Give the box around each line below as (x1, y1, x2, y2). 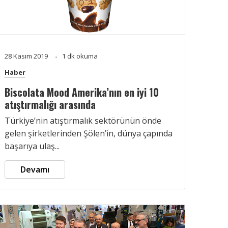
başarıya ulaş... (5, 140, 60, 152)
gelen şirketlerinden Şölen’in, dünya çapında (5, 127, 173, 139)
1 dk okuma (62, 51, 98, 61)
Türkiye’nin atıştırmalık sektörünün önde (5, 115, 161, 126)
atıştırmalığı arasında (5, 96, 96, 112)
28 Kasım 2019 (5, 51, 49, 61)
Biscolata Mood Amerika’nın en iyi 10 (5, 84, 159, 100)
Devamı (20, 163, 49, 175)
